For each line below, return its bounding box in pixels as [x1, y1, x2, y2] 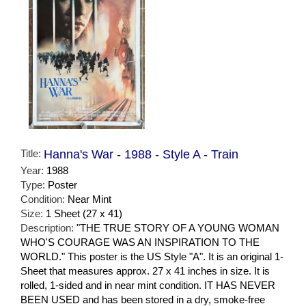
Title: [20, 147, 44, 159]
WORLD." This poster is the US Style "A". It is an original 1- [20, 250, 283, 262]
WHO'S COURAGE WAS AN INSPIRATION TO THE [20, 236, 260, 248]
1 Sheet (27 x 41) [46, 207, 122, 219]
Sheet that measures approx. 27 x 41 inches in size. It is [20, 264, 270, 277]
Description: [20, 221, 76, 234]
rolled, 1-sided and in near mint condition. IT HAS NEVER [20, 279, 275, 291]
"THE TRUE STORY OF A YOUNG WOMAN [76, 221, 279, 234]
